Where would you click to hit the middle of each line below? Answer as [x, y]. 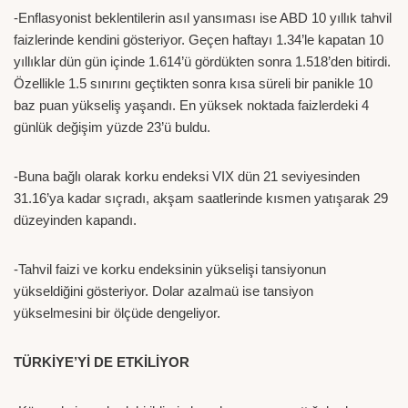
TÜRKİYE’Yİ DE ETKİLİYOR [102, 362]
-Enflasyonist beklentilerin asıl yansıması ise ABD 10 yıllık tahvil [203, 17]
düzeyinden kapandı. [75, 219]
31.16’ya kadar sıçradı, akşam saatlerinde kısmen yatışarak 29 [201, 198]
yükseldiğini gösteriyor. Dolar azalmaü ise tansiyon [163, 291]
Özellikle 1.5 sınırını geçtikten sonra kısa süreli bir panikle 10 [193, 83]
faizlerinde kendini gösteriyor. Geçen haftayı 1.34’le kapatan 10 [199, 39]
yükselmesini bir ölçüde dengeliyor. [117, 312]
